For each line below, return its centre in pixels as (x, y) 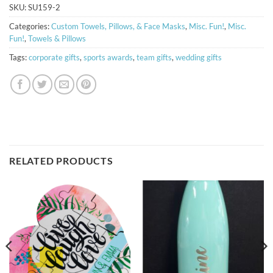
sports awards (108, 58)
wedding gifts (199, 58)
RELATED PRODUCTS (61, 161)
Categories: (30, 27)
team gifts (154, 58)
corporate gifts (54, 58)
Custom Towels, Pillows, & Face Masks (118, 27)
